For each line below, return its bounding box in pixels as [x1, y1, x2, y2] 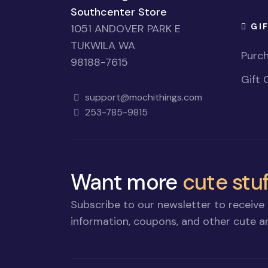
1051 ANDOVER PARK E [71, 22, 181, 36]
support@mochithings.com [82, 91, 202, 104]
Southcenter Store [71, 5, 167, 20]
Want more [71, 168, 182, 197]
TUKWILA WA [71, 38, 135, 53]
